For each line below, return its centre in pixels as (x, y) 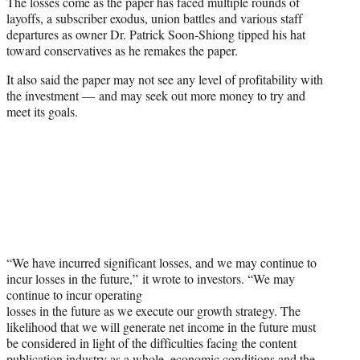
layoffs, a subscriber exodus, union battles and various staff (154, 18)
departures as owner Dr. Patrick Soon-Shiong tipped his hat (156, 34)
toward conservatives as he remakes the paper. (122, 50)
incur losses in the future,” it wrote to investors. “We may (151, 279)
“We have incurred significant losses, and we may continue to (162, 263)
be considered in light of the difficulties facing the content (151, 343)
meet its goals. (42, 111)
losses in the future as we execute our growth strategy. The (153, 311)
